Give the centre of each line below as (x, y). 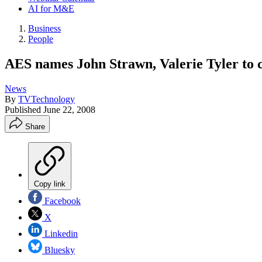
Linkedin (60, 233)
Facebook (61, 201)
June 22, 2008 (69, 109)
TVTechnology (46, 99)
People (41, 39)
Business (44, 28)
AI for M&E (51, 8)
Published (24, 109)
